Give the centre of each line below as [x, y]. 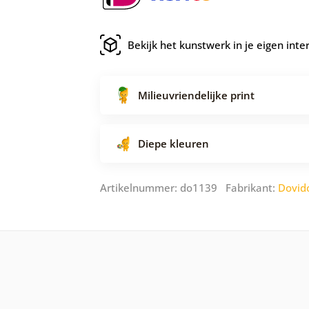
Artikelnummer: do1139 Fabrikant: [189, 188]
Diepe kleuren [173, 144]
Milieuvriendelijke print [196, 96]
